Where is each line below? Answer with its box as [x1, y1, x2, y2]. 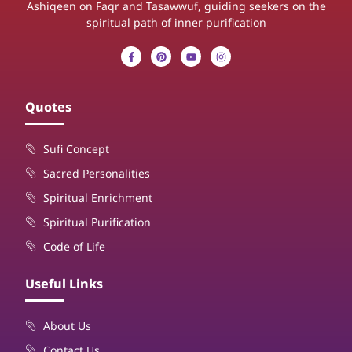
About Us [42, 318, 91, 334]
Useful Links [25, 275, 104, 293]
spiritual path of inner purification [86, 14, 266, 30]
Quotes [25, 98, 72, 116]
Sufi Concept [42, 141, 109, 157]
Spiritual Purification [42, 214, 151, 230]
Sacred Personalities [42, 166, 150, 181]
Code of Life [42, 239, 105, 255]
